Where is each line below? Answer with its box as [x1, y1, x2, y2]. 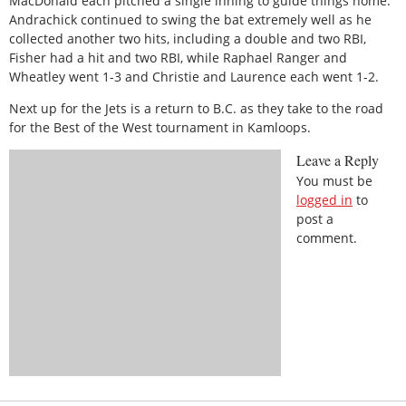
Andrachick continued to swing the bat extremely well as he [9, 10, 372, 28]
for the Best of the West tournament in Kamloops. [9, 119, 311, 137]
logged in [296, 191, 353, 209]
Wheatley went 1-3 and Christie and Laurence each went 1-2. [9, 67, 379, 85]
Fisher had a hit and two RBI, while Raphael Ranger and [9, 48, 347, 66]
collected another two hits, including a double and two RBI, [9, 29, 366, 47]
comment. [296, 229, 357, 247]
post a [296, 210, 333, 228]
